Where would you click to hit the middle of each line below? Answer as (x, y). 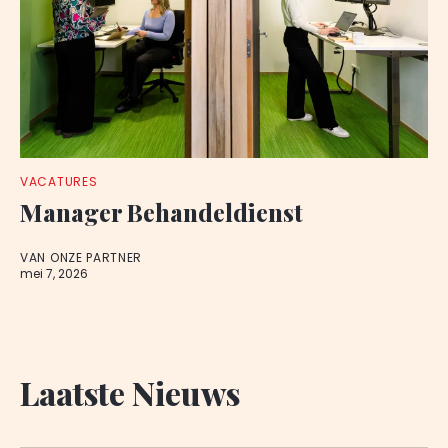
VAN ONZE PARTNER (81, 257)
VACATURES (59, 181)
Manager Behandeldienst (161, 212)
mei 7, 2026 (54, 273)
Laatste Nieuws (130, 392)
